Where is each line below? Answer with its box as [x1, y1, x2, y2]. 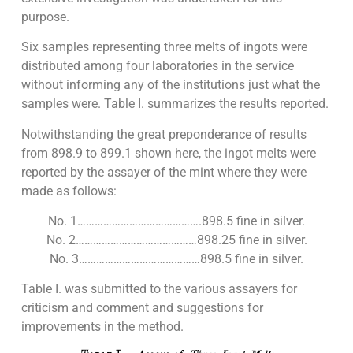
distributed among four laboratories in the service [20, 58, 294, 74]
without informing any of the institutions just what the [20, 77, 320, 93]
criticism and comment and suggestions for [20, 300, 263, 316]
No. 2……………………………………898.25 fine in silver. [46, 232, 307, 247]
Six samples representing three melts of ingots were [20, 39, 307, 55]
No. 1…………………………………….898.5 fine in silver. [48, 213, 305, 229]
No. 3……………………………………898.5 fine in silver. [50, 251, 303, 266]
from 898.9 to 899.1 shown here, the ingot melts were [20, 145, 316, 161]
